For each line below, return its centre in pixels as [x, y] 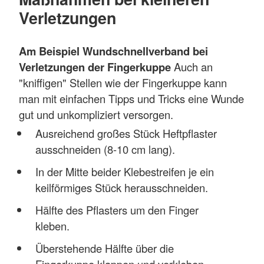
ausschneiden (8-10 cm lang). [105, 149]
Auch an [192, 66]
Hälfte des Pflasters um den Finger [117, 210]
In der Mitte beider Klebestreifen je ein [124, 172]
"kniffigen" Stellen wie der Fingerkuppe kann [123, 82]
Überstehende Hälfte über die [104, 248]
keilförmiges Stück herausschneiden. [121, 188]
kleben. [52, 226]
